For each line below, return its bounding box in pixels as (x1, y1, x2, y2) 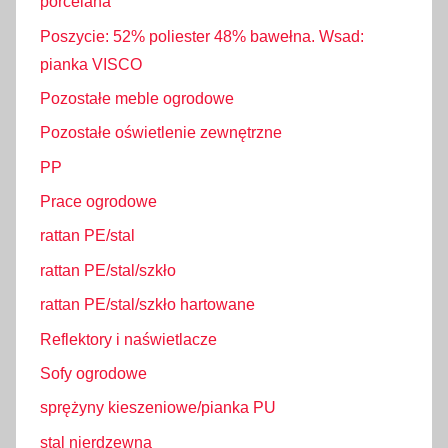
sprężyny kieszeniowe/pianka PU (40, 399, 276, 417)
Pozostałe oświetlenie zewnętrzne (40, 124, 282, 142)
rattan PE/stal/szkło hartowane (40, 296, 255, 314)
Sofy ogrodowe (40, 364, 147, 382)
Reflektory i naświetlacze (40, 330, 217, 348)
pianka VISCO (40, 55, 142, 73)
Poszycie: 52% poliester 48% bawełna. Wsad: (40, 27, 364, 45)
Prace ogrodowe (40, 193, 157, 211)
